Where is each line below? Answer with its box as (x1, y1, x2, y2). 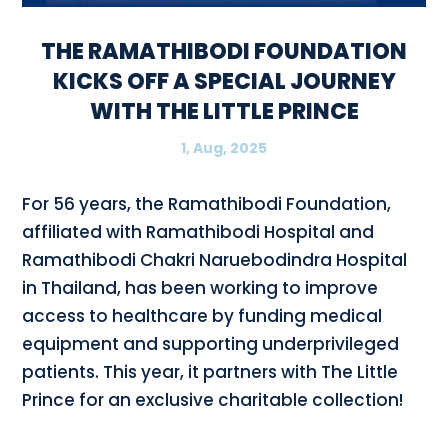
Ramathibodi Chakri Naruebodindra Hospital (22, 248, 408, 273)
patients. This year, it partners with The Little (22, 360, 399, 385)
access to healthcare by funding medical (22, 304, 383, 329)
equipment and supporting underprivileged (22, 332, 400, 357)
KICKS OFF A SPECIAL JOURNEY (52, 66, 396, 98)
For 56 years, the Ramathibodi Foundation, (22, 192, 392, 217)
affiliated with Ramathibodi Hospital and (22, 220, 375, 245)
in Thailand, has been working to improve (22, 276, 379, 301)
